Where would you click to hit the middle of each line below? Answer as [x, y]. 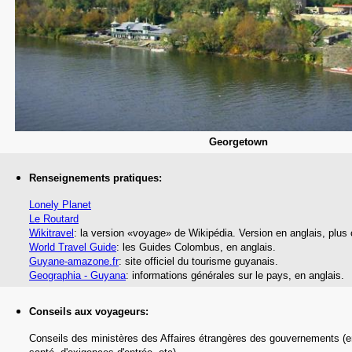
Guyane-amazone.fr [74, 261]
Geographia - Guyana [77, 275]
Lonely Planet [60, 205]
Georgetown [238, 142]
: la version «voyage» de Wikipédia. [155, 233]
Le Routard [54, 219]
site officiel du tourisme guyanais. [202, 261]
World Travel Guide [73, 247]
